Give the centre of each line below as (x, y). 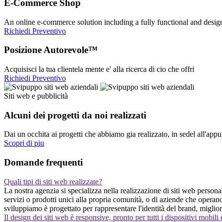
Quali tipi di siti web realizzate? (53, 181)
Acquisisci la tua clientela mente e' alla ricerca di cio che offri (99, 69)
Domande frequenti (43, 163)
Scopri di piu (24, 143)
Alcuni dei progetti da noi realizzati (75, 115)
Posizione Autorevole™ (51, 50)
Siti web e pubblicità (36, 96)
